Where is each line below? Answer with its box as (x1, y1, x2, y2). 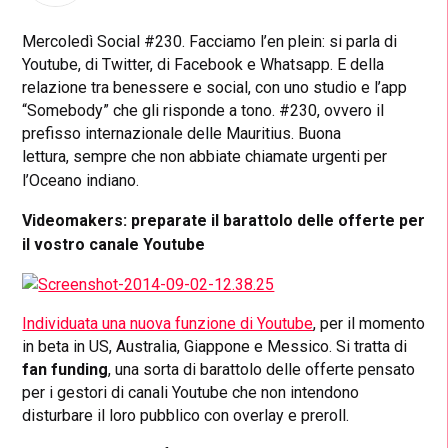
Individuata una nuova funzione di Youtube (22, 314, 314, 334)
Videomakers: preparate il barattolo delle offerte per (22, 211, 426, 231)
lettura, (22, 147, 70, 167)
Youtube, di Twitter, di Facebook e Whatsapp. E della (22, 55, 385, 75)
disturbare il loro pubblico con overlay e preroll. (22, 406, 350, 426)
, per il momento (313, 314, 426, 334)
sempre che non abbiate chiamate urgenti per (69, 147, 388, 167)
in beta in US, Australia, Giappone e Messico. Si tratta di (22, 337, 408, 357)
